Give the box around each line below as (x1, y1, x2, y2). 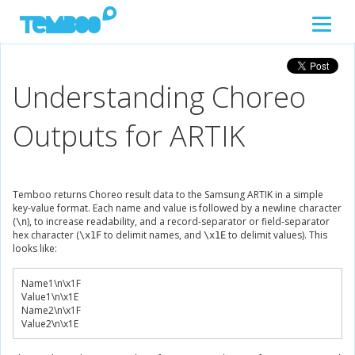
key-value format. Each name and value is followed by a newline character (13, 201, 342, 215)
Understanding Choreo (13, 78, 306, 116)
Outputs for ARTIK (13, 116, 245, 155)
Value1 (21, 290, 52, 303)
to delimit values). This (226, 228, 327, 242)
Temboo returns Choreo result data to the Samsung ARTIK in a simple (13, 188, 323, 201)
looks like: (13, 242, 57, 255)
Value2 (21, 317, 52, 330)
